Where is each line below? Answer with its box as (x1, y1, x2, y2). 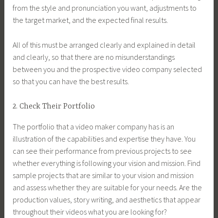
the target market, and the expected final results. (13, 15, 168, 25)
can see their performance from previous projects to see (13, 145, 192, 156)
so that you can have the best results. (13, 76, 129, 86)
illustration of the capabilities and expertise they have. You (13, 133, 196, 144)
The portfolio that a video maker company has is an (13, 121, 175, 131)
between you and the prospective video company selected (13, 64, 202, 74)
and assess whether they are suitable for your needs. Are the (13, 182, 202, 192)
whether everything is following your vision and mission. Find (13, 158, 201, 168)
